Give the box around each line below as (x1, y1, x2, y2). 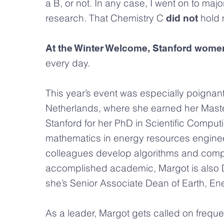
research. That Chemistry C (45, 11, 166, 24)
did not (166, 12, 198, 23)
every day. (45, 56, 95, 69)
